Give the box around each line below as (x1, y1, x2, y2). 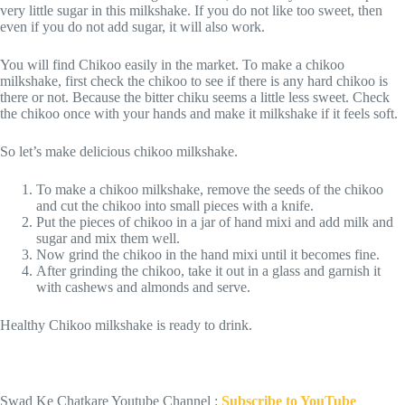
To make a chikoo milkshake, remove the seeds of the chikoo (36, 182, 383, 198)
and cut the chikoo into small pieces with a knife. (36, 198, 314, 214)
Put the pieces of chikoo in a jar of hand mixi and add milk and (36, 214, 393, 231)
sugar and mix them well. (36, 231, 180, 247)
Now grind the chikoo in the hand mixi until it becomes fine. (36, 247, 380, 263)
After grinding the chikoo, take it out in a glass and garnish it (36, 263, 381, 279)
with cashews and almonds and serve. (36, 279, 250, 296)
